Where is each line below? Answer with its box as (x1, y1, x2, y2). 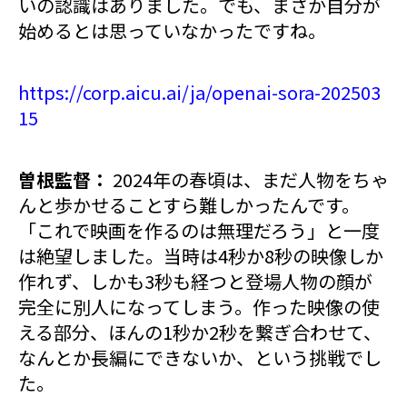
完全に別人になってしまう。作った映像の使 (18, 293, 380, 321)
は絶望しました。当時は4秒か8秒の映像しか (18, 243, 383, 270)
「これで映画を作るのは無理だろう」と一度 (18, 217, 380, 244)
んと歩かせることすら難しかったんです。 (18, 192, 360, 219)
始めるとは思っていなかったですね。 (18, 17, 326, 45)
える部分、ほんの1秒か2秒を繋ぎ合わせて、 (18, 319, 382, 346)
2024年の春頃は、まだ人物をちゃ (113, 166, 389, 194)
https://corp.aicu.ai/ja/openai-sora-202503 (18, 79, 381, 106)
